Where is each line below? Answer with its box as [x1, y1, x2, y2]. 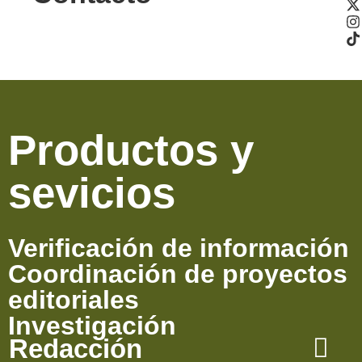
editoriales [8, 284, 139, 314]
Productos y [8, 125, 254, 174]
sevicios [8, 168, 175, 217]
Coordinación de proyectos [8, 259, 347, 288]
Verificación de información [8, 233, 349, 263]
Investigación [8, 310, 176, 340]
